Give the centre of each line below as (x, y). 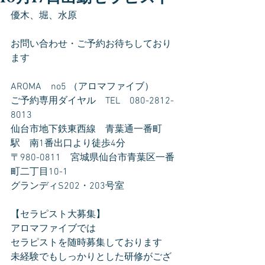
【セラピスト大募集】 (58, 215)
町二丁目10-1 (39, 172)
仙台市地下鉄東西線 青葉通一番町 (86, 130)
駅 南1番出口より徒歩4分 (68, 144)
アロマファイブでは (53, 229)
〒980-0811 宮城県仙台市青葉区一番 (93, 158)
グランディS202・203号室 (67, 186)
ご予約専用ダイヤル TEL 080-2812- (92, 101)
